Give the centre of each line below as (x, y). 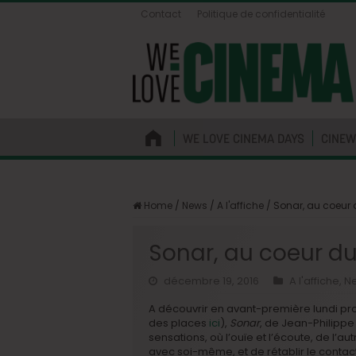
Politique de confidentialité (261, 14)
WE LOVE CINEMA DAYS (244, 138)
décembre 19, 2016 (211, 281)
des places (179, 323)
